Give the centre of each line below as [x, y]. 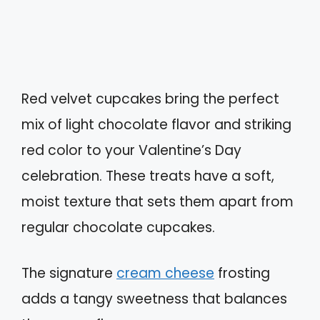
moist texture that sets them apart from [157, 201]
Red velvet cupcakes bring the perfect [150, 99]
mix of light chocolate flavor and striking [156, 124]
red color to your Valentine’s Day [131, 150]
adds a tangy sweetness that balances [154, 299]
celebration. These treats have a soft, [148, 176]
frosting [242, 274]
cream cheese [165, 274]
